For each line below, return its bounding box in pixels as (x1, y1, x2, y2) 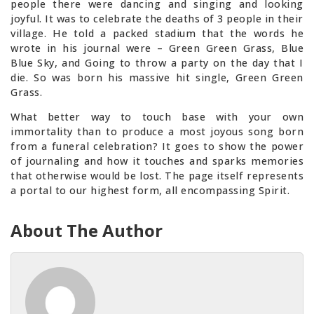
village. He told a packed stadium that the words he (11, 26, 303, 40)
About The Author (11, 218, 163, 242)
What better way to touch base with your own (11, 110, 303, 124)
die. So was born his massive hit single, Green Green (11, 70, 303, 84)
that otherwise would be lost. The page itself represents (11, 169, 303, 183)
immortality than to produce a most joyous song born (11, 125, 303, 139)
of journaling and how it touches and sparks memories (11, 154, 303, 168)
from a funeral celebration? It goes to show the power (11, 139, 303, 153)
